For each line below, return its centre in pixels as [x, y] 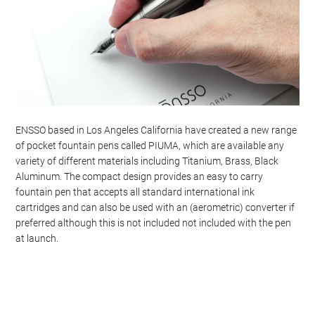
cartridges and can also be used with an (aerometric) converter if [155, 207]
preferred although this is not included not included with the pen [154, 223]
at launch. [37, 238]
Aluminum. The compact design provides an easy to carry [140, 176]
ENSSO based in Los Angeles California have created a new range [156, 130]
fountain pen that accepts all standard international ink [135, 192]
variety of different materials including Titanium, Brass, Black [147, 161]
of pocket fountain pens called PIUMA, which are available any [150, 146]
